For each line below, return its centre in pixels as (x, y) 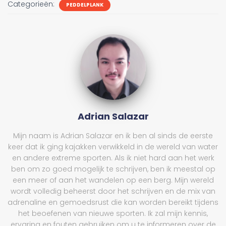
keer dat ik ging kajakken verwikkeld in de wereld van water (113, 147)
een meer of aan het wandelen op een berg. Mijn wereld (113, 180)
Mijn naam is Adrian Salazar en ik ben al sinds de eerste (113, 135)
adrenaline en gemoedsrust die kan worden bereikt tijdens (113, 202)
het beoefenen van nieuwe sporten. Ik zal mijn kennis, (113, 213)
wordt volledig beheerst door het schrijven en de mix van (113, 191)
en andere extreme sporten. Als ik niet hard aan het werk (113, 158)
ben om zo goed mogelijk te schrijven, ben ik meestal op (113, 169)
